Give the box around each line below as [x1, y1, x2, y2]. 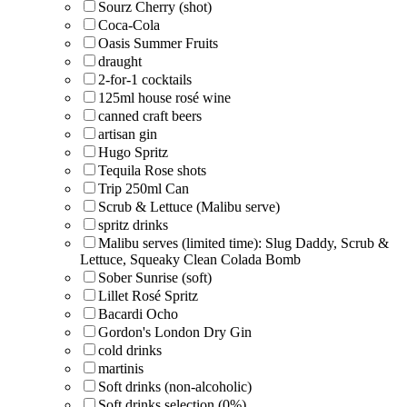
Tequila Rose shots [98, 162, 206, 178]
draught [98, 53, 142, 69]
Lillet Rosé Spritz [98, 287, 198, 303]
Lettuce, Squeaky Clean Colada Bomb [80, 251, 301, 267]
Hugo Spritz [98, 144, 168, 160]
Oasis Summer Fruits [98, 35, 218, 51]
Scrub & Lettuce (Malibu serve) [98, 198, 280, 214]
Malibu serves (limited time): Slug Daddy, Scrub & [98, 234, 389, 251]
